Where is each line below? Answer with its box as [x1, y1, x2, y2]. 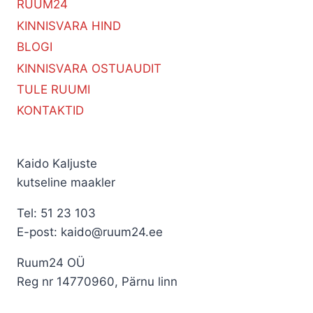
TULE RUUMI [17, 82, 90, 96]
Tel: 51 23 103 [17, 205, 96, 220]
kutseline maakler [17, 175, 115, 189]
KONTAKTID [17, 103, 84, 118]
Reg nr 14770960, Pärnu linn [17, 274, 177, 289]
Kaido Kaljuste [17, 156, 97, 170]
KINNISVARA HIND [17, 18, 121, 33]
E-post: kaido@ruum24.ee [17, 224, 163, 239]
